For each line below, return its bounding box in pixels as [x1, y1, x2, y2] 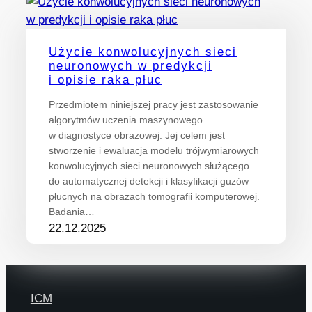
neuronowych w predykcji [49, 59, 212, 73]
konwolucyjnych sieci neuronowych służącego [49, 160, 249, 172]
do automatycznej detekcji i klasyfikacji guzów [49, 175, 249, 187]
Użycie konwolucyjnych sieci [49, 45, 237, 59]
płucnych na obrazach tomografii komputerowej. [49, 191, 260, 203]
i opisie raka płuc [49, 73, 162, 87]
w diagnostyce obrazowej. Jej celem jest [49, 130, 225, 141]
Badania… [49, 206, 95, 218]
